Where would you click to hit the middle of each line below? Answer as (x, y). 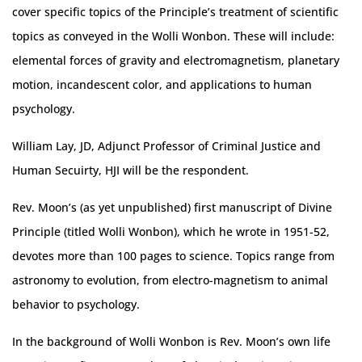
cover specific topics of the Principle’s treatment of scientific (175, 12)
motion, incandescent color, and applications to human (162, 84)
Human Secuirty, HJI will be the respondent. (130, 170)
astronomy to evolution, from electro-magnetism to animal (170, 280)
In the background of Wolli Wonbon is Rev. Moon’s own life (171, 341)
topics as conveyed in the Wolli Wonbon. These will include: (173, 36)
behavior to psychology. (76, 304)
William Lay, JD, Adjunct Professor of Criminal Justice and (166, 146)
